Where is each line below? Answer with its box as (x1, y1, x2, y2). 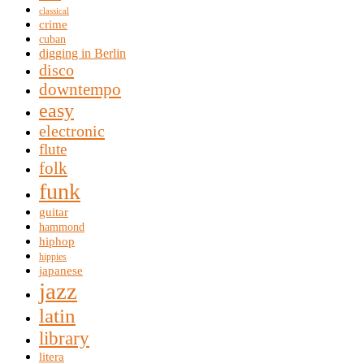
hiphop (39, 233, 75, 248)
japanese (39, 263, 83, 277)
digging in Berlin (39, 45, 126, 60)
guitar (39, 204, 68, 219)
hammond (39, 220, 84, 233)
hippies (39, 250, 67, 262)
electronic (39, 121, 105, 140)
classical (39, 6, 69, 15)
